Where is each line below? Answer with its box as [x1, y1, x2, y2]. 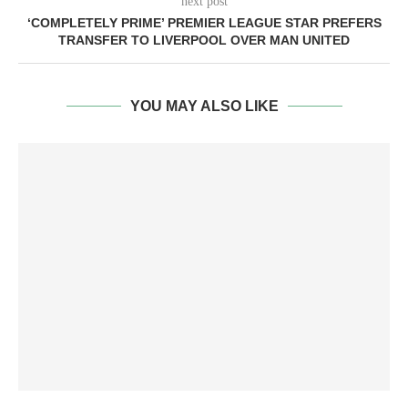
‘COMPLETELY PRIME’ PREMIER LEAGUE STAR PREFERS [26, 15, 382, 30]
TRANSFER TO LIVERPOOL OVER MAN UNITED [58, 33, 350, 47]
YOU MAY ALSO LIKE [129, 98, 279, 114]
